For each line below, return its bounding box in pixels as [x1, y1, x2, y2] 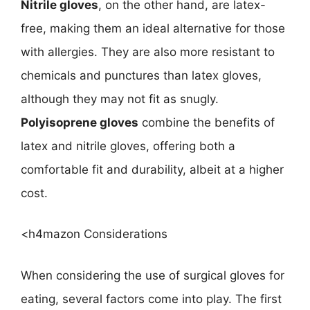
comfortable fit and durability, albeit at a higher [21, 162, 284, 176]
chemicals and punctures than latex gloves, [21, 68, 262, 82]
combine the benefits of [138, 115, 275, 129]
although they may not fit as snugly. [21, 91, 219, 106]
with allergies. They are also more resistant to [21, 44, 275, 59]
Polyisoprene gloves [21, 115, 138, 129]
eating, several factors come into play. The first [21, 291, 282, 306]
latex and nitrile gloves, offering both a [21, 138, 235, 153]
